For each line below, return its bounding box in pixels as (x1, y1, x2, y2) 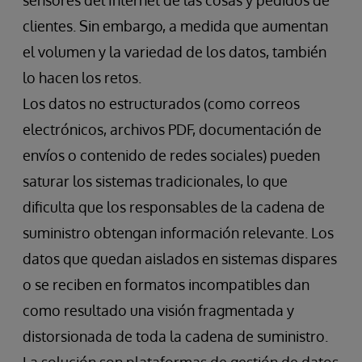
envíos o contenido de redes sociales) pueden (23, 146, 320, 165)
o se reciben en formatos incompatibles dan (23, 276, 309, 294)
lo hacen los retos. (23, 69, 141, 87)
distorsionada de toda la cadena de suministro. (23, 327, 328, 346)
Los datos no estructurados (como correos (23, 95, 300, 113)
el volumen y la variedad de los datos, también (23, 43, 326, 61)
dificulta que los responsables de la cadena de (23, 198, 325, 217)
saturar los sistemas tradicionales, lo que (23, 172, 288, 191)
